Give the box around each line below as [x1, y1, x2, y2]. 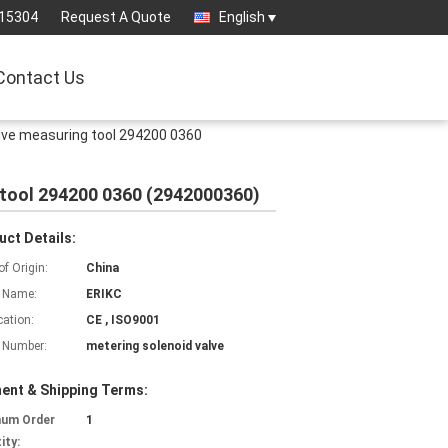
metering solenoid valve [86, 339, 224, 353]
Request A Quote [61, 9, 171, 25]
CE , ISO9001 [86, 313, 160, 327]
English [219, 9, 265, 25]
